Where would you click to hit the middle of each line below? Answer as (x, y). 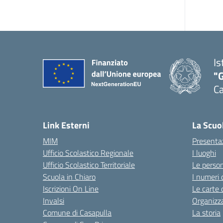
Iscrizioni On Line (71, 189)
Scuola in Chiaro (69, 177)
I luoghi (204, 153)
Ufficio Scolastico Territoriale (89, 165)
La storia (206, 213)
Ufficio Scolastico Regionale (88, 153)
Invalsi (54, 201)
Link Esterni (66, 125)
